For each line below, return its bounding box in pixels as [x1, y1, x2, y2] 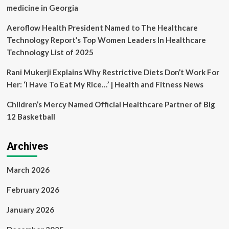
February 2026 [6, 185, 59, 194]
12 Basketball [6, 112, 55, 121]
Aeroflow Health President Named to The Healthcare [6, 23, 198, 32]
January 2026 [6, 205, 54, 214]
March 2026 [6, 165, 50, 174]
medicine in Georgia [6, 3, 78, 12]
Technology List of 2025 [6, 48, 94, 57]
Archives [6, 140, 49, 152]
